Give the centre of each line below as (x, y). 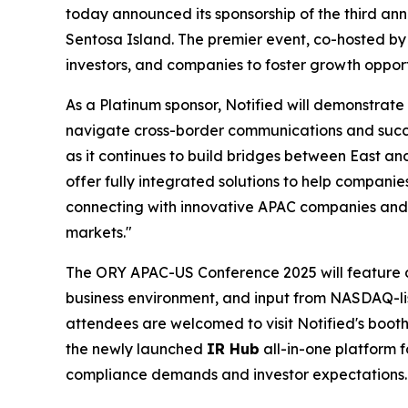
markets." (99, 233)
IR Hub (233, 349)
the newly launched (136, 349)
